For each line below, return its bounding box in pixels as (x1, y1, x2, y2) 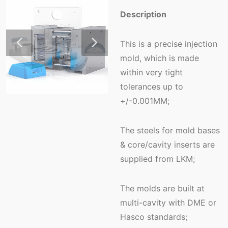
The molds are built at (120, 183, 205, 193)
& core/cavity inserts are (120, 139, 215, 150)
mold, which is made (120, 53, 199, 63)
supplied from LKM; (120, 154, 195, 164)
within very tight (120, 67, 183, 77)
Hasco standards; (120, 212, 187, 222)
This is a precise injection (120, 39, 217, 49)
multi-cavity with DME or (120, 197, 216, 208)
